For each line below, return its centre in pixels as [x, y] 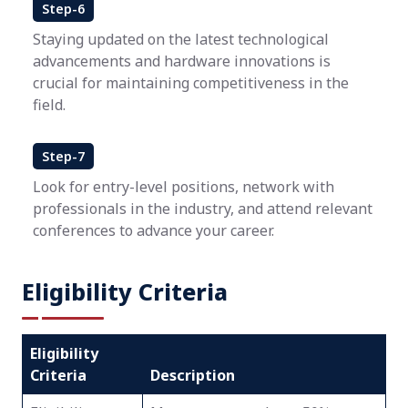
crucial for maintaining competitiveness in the [191, 83]
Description [193, 375]
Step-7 [63, 156]
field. [49, 105]
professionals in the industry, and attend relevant [203, 209]
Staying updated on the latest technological [181, 39]
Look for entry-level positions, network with [184, 187]
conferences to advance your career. [153, 230]
